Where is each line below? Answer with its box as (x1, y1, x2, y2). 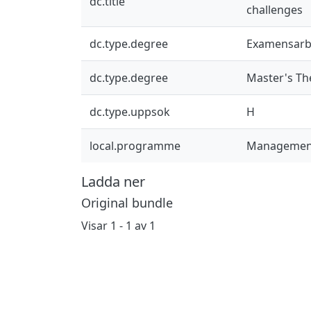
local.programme (90, 137, 180, 153)
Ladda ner (81, 171, 145, 191)
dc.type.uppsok (90, 103, 170, 119)
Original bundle (81, 194, 173, 211)
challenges (246, 1, 303, 17)
